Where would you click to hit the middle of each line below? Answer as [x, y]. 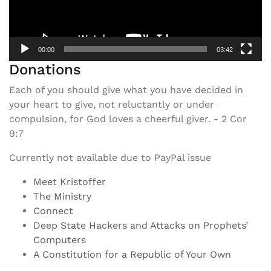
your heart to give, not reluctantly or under [112, 104]
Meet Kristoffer [70, 181]
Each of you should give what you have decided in [126, 90]
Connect [53, 211]
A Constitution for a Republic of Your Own [132, 254]
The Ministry [62, 196]
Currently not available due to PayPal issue [110, 157]
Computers [60, 240]
